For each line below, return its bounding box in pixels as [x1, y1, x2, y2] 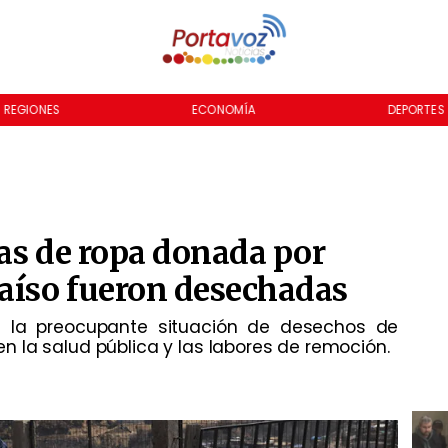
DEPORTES [387, 101, 445, 118]
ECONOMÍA [191, 101, 256, 118]
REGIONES [3, 101, 60, 118]
